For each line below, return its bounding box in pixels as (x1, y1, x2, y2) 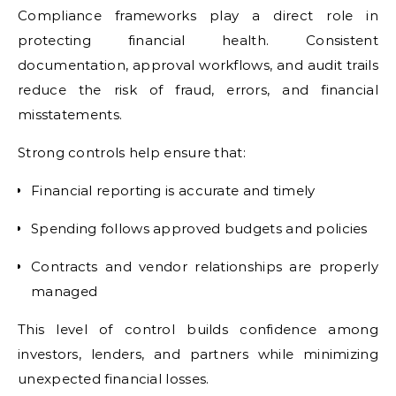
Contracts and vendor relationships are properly (31, 258, 378, 275)
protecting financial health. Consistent (18, 32, 378, 49)
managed (31, 283, 98, 300)
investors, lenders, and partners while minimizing (18, 346, 378, 362)
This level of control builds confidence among (18, 321, 378, 338)
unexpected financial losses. (18, 370, 209, 387)
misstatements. (18, 106, 123, 123)
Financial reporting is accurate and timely (31, 182, 316, 199)
